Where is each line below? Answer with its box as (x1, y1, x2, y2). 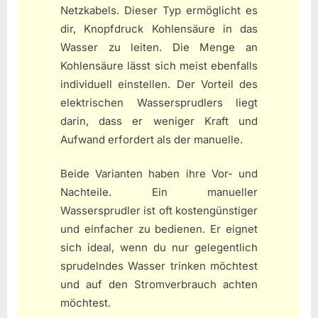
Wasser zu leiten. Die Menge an (60, 40, 258, 54)
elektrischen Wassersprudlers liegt (60, 95, 258, 109)
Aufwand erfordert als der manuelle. (60, 132, 243, 146)
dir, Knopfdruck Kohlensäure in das (60, 21, 258, 35)
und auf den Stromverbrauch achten (60, 278, 258, 292)
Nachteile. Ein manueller (60, 185, 258, 199)
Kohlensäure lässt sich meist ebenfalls (60, 58, 258, 72)
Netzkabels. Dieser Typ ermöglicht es (60, 3, 258, 17)
